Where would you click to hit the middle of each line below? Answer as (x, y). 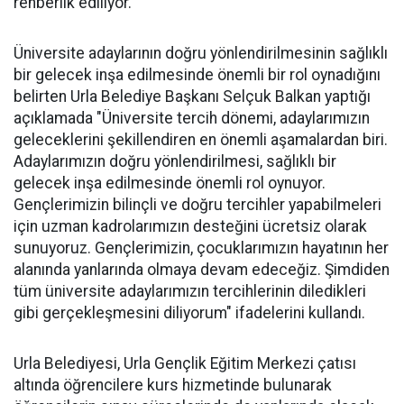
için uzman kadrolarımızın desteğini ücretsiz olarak (190, 227)
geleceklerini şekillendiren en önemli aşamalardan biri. (201, 140)
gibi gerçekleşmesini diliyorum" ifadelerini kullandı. (189, 313)
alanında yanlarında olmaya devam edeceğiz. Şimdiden (202, 270)
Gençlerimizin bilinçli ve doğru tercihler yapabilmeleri (197, 205)
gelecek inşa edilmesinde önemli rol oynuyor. (170, 184)
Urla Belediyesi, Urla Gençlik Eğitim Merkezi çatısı (185, 364)
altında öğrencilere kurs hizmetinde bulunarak (173, 386)
